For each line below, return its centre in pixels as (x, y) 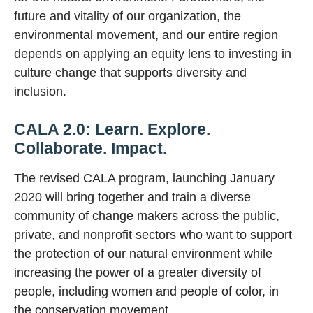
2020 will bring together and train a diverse (132, 197)
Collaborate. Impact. (90, 148)
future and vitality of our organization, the (128, 16)
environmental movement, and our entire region (146, 35)
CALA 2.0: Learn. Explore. (112, 129)
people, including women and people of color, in (146, 291)
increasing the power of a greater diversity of (138, 272)
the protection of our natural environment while (143, 253)
